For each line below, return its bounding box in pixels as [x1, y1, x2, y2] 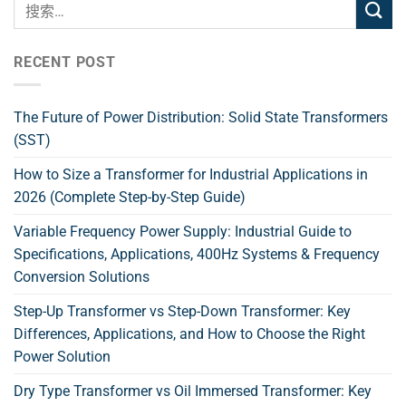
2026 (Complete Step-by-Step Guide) [14, 188, 246, 206]
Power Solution [14, 347, 111, 365]
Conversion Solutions [14, 267, 150, 285]
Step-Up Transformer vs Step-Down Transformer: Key [14, 302, 351, 320]
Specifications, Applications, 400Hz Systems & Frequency [14, 245, 380, 263]
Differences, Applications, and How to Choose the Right [14, 324, 365, 343]
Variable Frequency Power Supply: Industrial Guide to [14, 222, 352, 240]
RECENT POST [14, 53, 116, 72]
